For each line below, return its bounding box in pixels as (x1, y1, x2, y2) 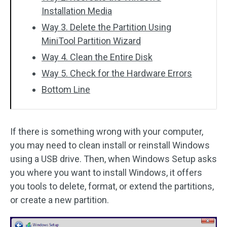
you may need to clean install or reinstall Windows (10, 140, 210, 150)
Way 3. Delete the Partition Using (42, 22, 171, 32)
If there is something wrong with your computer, (10, 126, 203, 137)
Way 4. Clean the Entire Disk (42, 52, 153, 62)
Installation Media (42, 6, 112, 16)
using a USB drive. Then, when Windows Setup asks (10, 154, 217, 164)
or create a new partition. (10, 195, 109, 205)
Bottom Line (42, 84, 90, 95)
